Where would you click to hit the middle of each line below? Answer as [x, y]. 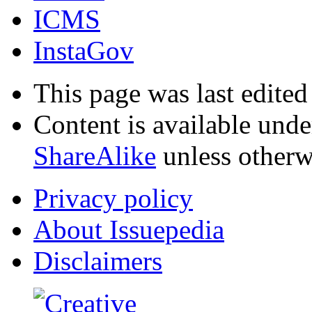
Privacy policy [113, 198]
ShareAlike [95, 156]
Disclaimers [98, 261]
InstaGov [84, 51]
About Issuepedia [129, 230]
